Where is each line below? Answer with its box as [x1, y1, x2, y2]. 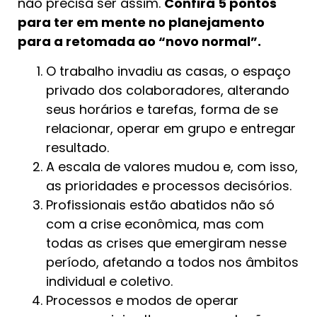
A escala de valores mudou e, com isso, [46, 157, 298, 175]
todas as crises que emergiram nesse [46, 234, 287, 252]
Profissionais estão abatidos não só [46, 195, 275, 214]
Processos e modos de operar [46, 291, 238, 309]
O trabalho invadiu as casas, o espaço [46, 62, 291, 80]
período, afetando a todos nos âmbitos [46, 253, 299, 271]
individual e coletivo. [46, 272, 173, 290]
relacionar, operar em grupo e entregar [46, 119, 296, 137]
